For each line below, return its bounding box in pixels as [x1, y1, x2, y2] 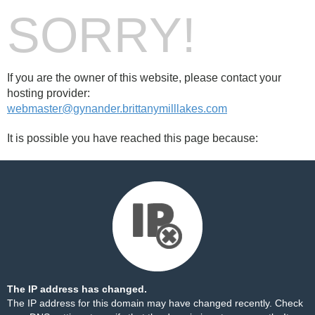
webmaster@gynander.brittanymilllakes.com [7, 103, 227, 115]
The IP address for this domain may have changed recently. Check [7, 297, 303, 309]
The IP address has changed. [7, 283, 147, 295]
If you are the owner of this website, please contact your [7, 72, 281, 84]
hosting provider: [7, 87, 90, 99]
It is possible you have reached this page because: [7, 132, 258, 144]
